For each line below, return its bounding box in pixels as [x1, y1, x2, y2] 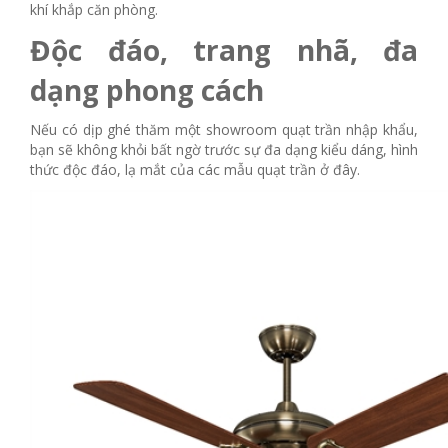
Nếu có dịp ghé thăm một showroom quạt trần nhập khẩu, [30, 120, 418, 140]
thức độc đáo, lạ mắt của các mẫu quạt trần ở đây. [30, 160, 360, 180]
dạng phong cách [30, 71, 264, 110]
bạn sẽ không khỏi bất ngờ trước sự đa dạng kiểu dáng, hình [30, 140, 418, 160]
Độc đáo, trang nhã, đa [30, 31, 418, 70]
